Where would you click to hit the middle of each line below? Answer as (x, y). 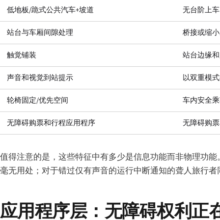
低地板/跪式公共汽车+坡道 (51, 10)
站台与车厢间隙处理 (40, 33)
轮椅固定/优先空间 (38, 101)
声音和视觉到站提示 (40, 78)
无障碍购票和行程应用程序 (51, 123)
